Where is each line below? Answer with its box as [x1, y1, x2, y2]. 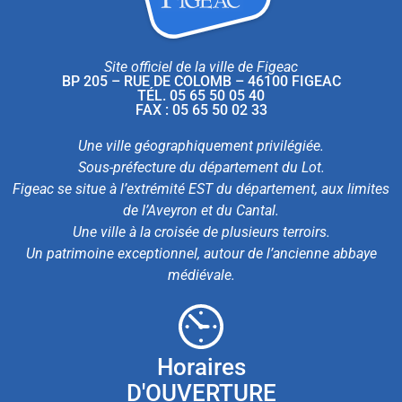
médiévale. [167, 266, 235, 284]
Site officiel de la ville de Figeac [104, 57, 298, 75]
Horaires [156, 353, 246, 380]
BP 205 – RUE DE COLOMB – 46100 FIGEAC [61, 72, 341, 90]
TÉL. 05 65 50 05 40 [137, 86, 265, 104]
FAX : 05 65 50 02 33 [135, 100, 267, 118]
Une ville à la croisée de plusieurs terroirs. [72, 223, 330, 240]
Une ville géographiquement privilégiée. [78, 136, 324, 154]
